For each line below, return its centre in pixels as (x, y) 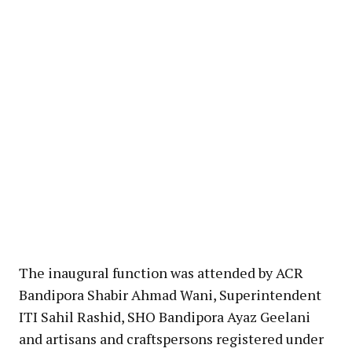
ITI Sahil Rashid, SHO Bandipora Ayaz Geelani (165, 316)
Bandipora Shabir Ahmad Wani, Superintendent (170, 294)
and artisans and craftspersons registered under (171, 338)
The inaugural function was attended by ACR (161, 272)
